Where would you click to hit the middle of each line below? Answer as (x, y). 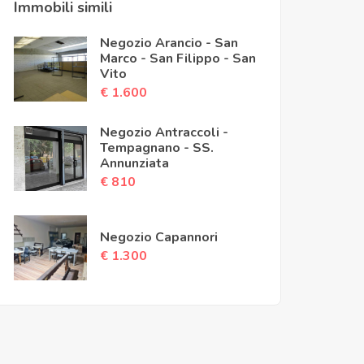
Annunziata (134, 163)
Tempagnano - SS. (157, 147)
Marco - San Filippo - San (178, 58)
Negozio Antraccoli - (164, 132)
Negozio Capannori (159, 237)
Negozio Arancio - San (169, 43)
